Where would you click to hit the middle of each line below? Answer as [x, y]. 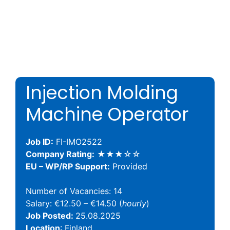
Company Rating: [60, 154]
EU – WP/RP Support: [68, 166]
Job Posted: [51, 215]
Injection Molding [102, 92]
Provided [129, 166]
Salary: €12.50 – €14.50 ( [74, 203]
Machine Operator [107, 114]
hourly [134, 203]
